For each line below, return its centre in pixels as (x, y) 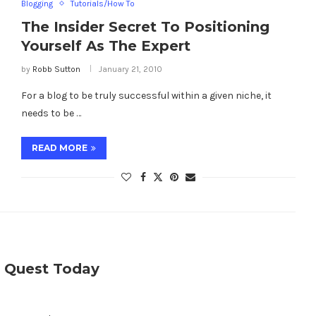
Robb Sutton (56, 69)
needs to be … (51, 113)
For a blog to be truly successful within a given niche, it (146, 95)
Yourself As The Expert (105, 45)
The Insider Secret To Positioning (145, 26)
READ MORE (59, 147)
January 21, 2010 (130, 69)
